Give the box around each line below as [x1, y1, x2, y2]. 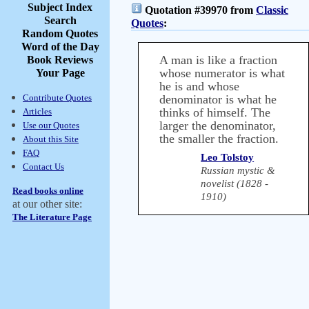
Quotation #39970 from [142, 4, 256, 16]
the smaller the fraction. [159, 132, 279, 146]
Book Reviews [27, 54, 93, 66]
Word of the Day [21, 41, 99, 52]
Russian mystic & [201, 165, 276, 176]
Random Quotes [22, 28, 98, 39]
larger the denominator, [159, 119, 276, 132]
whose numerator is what [159, 66, 285, 80]
